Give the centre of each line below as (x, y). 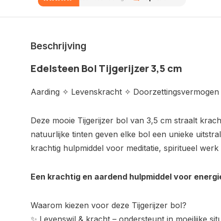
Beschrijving (58, 46)
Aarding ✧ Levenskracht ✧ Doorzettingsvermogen (125, 92)
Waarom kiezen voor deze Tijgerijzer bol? (109, 205)
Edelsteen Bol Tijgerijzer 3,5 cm (106, 69)
